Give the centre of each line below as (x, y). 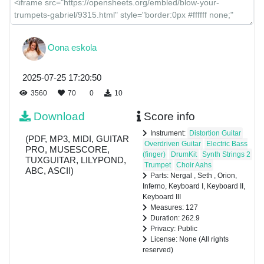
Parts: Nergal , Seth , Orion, (193, 175)
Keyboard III (161, 197)
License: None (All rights (189, 239)
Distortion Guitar (215, 133)
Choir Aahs (194, 165)
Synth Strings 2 (226, 154)
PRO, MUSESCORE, (67, 149)
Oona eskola (72, 48)
